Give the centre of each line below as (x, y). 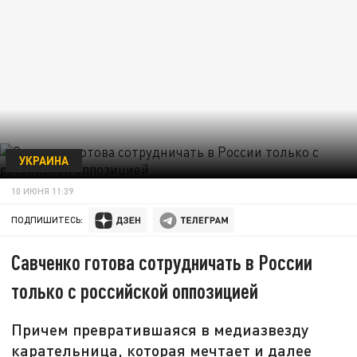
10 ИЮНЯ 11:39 (43, 190)
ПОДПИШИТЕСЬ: (47, 220)
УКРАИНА (43, 160)
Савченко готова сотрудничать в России (162, 262)
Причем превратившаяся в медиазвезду (160, 330)
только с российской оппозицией (135, 291)
